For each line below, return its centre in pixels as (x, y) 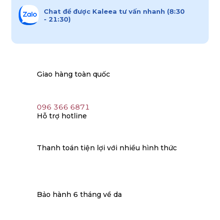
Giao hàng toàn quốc (73, 74)
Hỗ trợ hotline (62, 116)
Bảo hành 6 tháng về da (79, 194)
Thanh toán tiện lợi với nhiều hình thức (107, 148)
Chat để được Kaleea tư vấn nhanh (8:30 (114, 11)
